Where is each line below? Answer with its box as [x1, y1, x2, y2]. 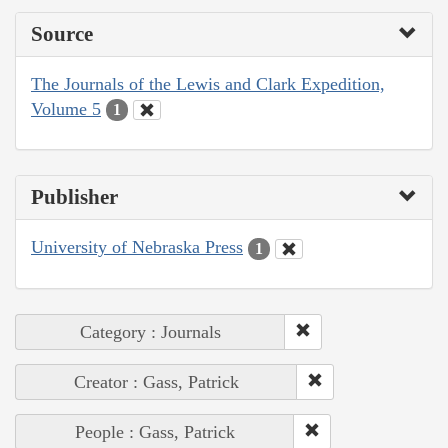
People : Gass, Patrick [75, 421, 235, 442]
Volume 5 [31, 98, 101, 119]
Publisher [31, 185, 118, 210]
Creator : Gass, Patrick [74, 371, 239, 392]
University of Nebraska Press [31, 237, 243, 258]
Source [31, 21, 93, 46]
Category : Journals [80, 321, 221, 342]
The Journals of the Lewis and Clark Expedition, [31, 73, 385, 94]
